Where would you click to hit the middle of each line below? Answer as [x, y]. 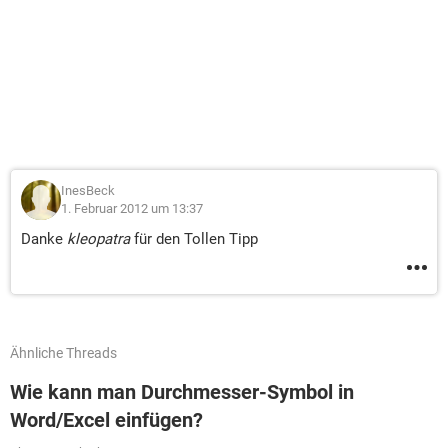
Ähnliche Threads [63, 353]
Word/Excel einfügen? [106, 420]
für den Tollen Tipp [196, 239]
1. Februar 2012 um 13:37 [132, 208]
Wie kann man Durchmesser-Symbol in [182, 392]
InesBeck [88, 190]
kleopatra [100, 239]
